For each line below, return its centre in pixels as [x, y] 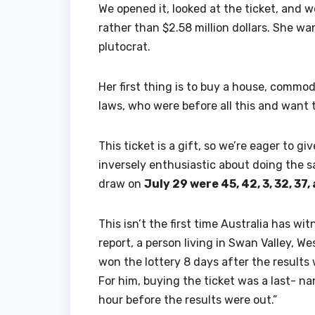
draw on [121, 184]
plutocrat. [124, 46]
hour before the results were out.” [188, 300]
